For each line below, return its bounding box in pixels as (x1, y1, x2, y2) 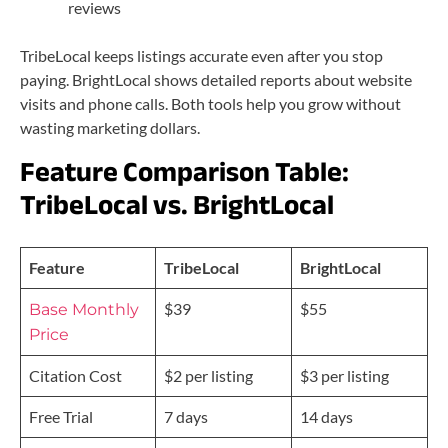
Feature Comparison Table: (20, 145, 349, 198)
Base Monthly (29, 299, 139, 319)
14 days (300, 406, 353, 426)
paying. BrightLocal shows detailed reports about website (20, 69, 412, 89)
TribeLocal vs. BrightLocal (20, 178, 334, 231)
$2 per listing (164, 365, 253, 385)
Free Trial (29, 406, 93, 426)
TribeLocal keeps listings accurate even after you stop (20, 45, 383, 65)
